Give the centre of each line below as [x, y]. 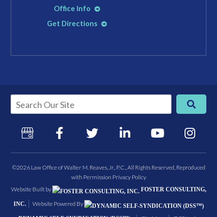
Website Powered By [58, 203]
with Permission [92, 177]
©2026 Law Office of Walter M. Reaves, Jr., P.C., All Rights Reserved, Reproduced [108, 167]
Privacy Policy [129, 177]
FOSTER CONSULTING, [173, 189]
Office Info [73, 8]
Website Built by [31, 189]
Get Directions [73, 23]
